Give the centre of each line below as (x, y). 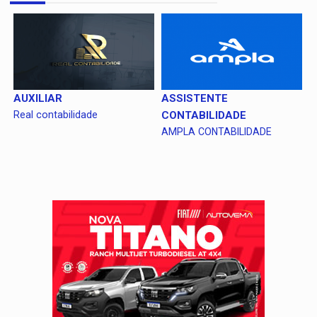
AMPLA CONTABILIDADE (217, 131)
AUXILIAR (38, 98)
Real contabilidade (56, 114)
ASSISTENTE (195, 98)
